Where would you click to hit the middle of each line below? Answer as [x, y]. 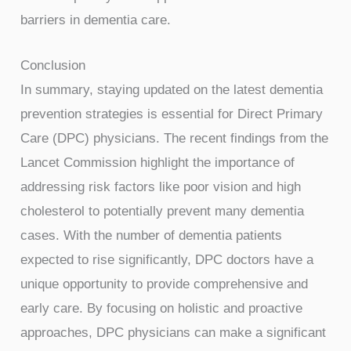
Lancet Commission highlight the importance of [158, 162]
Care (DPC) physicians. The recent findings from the [175, 138]
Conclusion [53, 65]
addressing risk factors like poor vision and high [161, 186]
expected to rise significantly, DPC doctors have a [167, 259]
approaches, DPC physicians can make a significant [174, 332]
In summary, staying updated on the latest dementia [172, 89]
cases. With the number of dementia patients [152, 235]
